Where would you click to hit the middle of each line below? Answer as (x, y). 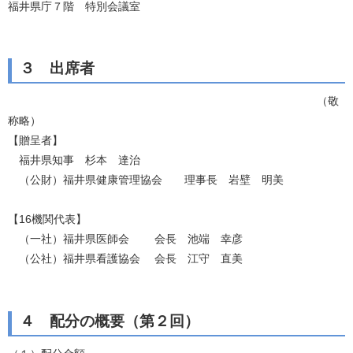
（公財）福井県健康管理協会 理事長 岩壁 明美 (146, 180)
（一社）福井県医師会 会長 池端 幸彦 (125, 239)
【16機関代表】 (47, 219)
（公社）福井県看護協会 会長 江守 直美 (125, 259)
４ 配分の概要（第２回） (110, 321)
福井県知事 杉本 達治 (74, 160)
